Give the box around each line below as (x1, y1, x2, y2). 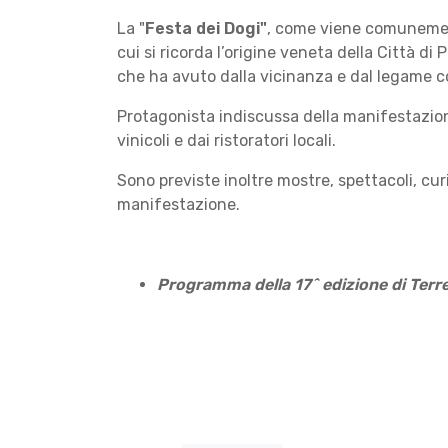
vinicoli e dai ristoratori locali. (117, 131, 336, 151)
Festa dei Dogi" (145, 19, 267, 39)
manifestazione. (117, 195, 240, 215)
